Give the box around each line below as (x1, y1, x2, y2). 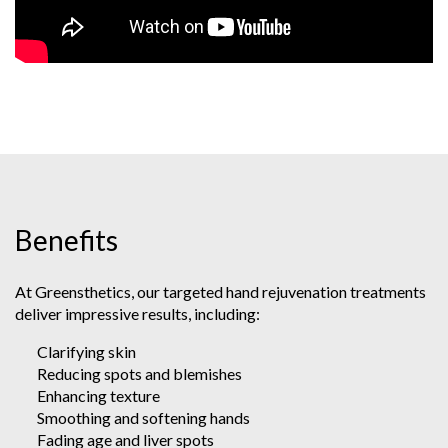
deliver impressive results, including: (15, 303, 260, 323)
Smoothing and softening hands (37, 407, 250, 427)
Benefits (15, 222, 118, 257)
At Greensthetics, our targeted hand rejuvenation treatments (15, 281, 426, 301)
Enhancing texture (37, 385, 160, 405)
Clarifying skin (37, 341, 136, 361)
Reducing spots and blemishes (37, 363, 242, 383)
